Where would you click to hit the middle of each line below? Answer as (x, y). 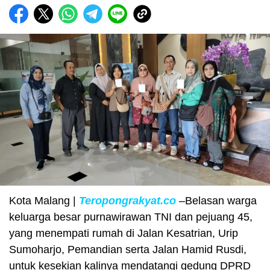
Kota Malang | (44, 201)
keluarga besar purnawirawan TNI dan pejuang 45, (131, 217)
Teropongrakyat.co (127, 201)
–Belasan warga (216, 201)
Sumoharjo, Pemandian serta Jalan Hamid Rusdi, (128, 250)
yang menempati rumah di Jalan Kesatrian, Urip (124, 234)
